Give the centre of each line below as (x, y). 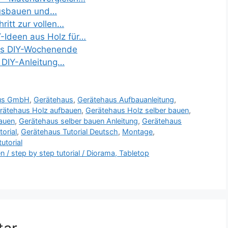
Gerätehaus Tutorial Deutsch (69, 132)
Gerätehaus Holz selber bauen (137, 110)
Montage (137, 132)
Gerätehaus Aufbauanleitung (126, 100)
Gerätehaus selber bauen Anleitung (78, 121)
